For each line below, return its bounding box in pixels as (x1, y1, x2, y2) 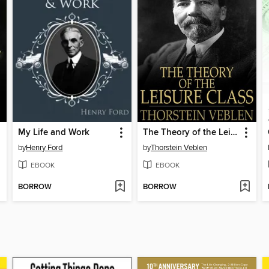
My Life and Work (18, 127, 90, 138)
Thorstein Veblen (150, 142, 207, 153)
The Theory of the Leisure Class (230, 127, 237, 138)
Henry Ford (26, 142, 63, 153)
